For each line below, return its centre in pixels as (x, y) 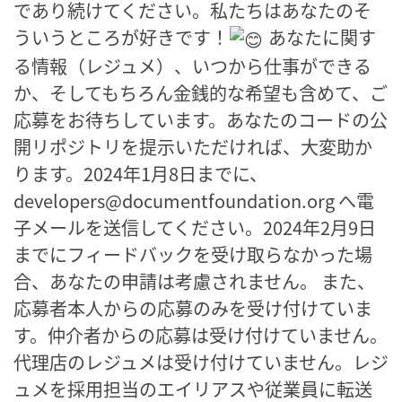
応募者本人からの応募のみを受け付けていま (193, 308)
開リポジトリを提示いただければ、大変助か (193, 146)
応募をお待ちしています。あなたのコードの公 (201, 119)
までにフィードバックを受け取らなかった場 (193, 254)
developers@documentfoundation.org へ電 (194, 200)
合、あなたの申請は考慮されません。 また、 (194, 281)
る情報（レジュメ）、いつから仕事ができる (192, 66)
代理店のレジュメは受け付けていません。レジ (201, 362)
